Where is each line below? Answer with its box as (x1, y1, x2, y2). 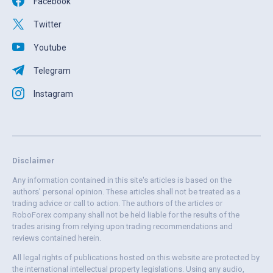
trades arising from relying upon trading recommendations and (12, 222, 233, 232)
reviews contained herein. (12, 233, 101, 243)
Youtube (34, 43, 66, 53)
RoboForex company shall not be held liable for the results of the (12, 210, 239, 220)
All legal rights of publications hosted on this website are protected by (12, 253, 260, 263)
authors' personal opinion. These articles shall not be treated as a (12, 187, 241, 197)
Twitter (34, 19, 62, 30)
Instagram (34, 89, 73, 99)
